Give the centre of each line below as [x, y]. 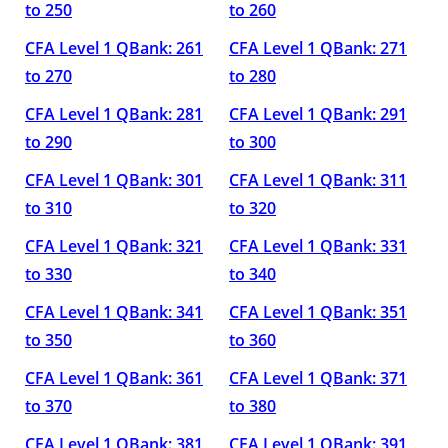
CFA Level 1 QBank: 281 [114, 114]
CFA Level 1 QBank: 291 [318, 114]
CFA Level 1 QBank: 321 [114, 246]
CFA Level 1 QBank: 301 [114, 180]
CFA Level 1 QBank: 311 [318, 180]
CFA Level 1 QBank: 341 [114, 312]
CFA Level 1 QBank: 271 [318, 48]
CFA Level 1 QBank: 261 [114, 48]
